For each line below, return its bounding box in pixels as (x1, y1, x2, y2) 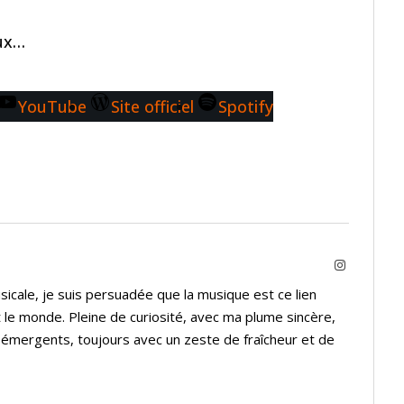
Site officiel (110, 96, 194, 118)
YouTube (17, 96, 87, 118)
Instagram (344, 258, 395, 271)
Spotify (217, 96, 273, 118)
